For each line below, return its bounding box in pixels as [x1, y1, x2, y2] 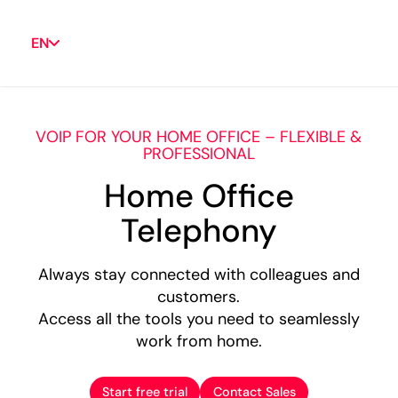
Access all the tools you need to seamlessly [37, 307, 360, 330]
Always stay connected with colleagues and [37, 263, 360, 285]
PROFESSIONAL [142, 142, 255, 164]
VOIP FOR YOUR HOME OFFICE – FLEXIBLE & [36, 125, 362, 147]
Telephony [120, 209, 277, 251]
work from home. [135, 330, 262, 352]
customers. [157, 285, 241, 307]
